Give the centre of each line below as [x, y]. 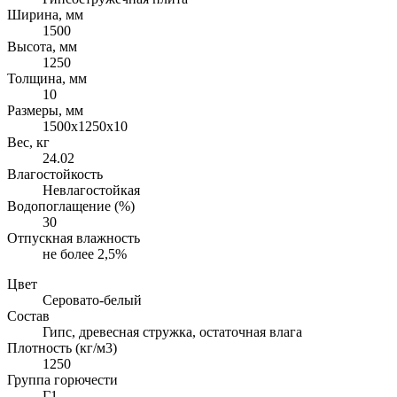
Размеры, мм [45, 111]
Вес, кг [28, 143]
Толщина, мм [47, 79]
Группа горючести [62, 380]
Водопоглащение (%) [71, 206]
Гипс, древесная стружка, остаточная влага [172, 332]
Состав [28, 316]
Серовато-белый [92, 300]
